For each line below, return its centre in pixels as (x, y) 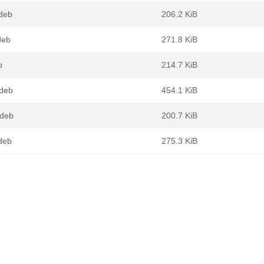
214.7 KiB (179, 65)
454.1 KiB (179, 90)
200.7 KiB (179, 115)
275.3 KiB (179, 141)
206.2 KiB (179, 14)
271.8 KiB (179, 39)
